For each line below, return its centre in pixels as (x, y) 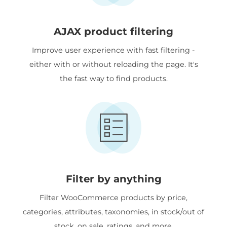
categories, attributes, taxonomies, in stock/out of (113, 212)
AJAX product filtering (113, 32)
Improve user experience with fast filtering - (113, 50)
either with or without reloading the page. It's (113, 65)
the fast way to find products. (113, 79)
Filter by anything (113, 179)
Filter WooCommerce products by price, (113, 198)
